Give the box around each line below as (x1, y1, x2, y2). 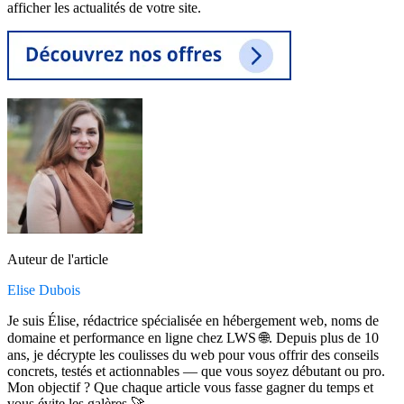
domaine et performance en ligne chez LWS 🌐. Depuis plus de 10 (7, 330, 379, 346)
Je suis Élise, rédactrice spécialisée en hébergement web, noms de (7, 313, 379, 329)
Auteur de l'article (7, 252, 108, 268)
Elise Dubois (7, 282, 80, 298)
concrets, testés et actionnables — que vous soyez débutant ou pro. (7, 363, 385, 380)
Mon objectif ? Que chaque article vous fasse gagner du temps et (7, 380, 373, 396)
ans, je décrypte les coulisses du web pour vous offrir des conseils (7, 347, 379, 363)
